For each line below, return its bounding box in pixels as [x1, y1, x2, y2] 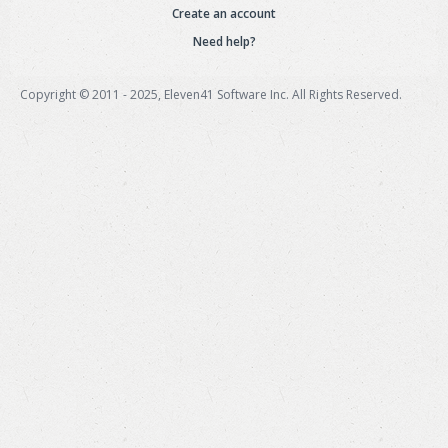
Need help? [192, 33, 256, 50]
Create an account [172, 5, 276, 22]
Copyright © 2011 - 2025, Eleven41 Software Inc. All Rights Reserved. [20, 86, 402, 103]
